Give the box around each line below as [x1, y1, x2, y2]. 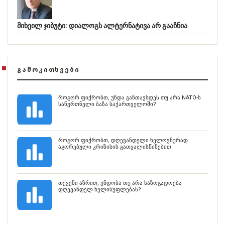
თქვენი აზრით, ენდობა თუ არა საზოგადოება [58, 180, 182, 187]
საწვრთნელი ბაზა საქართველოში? [58, 101, 156, 108]
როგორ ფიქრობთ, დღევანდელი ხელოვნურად [58, 137, 188, 144]
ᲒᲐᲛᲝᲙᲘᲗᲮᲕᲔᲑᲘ [17, 65, 80, 74]
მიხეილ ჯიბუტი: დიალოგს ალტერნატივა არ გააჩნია [17, 22, 187, 30]
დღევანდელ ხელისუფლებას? [58, 186, 141, 193]
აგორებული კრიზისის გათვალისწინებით [58, 144, 171, 151]
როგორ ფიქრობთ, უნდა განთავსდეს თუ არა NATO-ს [58, 94, 201, 101]
